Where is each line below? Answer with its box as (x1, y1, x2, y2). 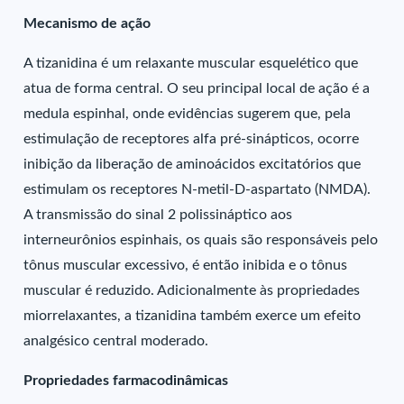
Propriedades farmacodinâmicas (23, 373, 229, 388)
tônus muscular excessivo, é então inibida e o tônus (23, 258, 348, 272)
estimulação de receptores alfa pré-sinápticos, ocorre (23, 132, 360, 146)
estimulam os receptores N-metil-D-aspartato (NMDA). (23, 182, 372, 197)
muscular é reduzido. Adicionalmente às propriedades (23, 283, 361, 298)
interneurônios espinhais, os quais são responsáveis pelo (23, 233, 379, 247)
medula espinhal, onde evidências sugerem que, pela (23, 106, 352, 121)
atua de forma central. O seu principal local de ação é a (23, 81, 371, 96)
